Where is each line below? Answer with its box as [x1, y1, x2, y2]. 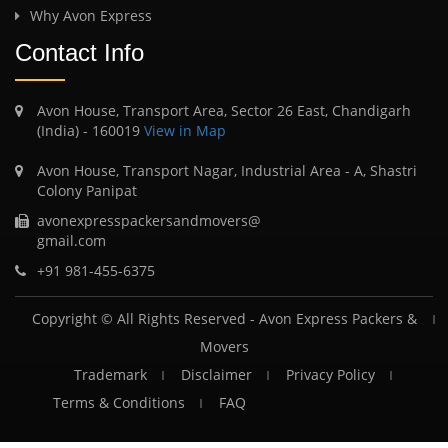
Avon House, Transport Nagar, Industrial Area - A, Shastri [37, 160, 417, 180]
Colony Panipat [37, 180, 137, 200]
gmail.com [37, 230, 106, 250]
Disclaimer [180, 364, 252, 384]
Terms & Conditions [53, 392, 185, 412]
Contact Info [15, 38, 144, 66]
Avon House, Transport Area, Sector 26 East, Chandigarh [37, 100, 411, 120]
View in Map [140, 120, 226, 140]
